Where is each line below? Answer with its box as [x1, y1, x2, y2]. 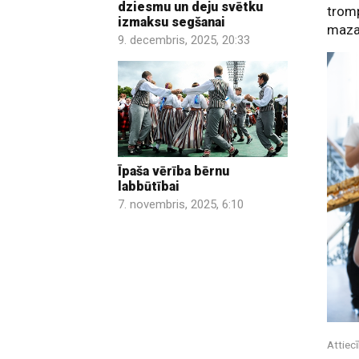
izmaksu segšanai [118, 14, 225, 30]
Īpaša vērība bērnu [118, 163, 229, 179]
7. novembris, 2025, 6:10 [118, 196, 244, 212]
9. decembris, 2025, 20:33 [118, 33, 250, 48]
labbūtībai [118, 178, 179, 194]
